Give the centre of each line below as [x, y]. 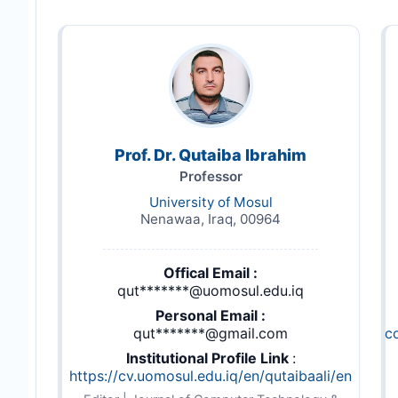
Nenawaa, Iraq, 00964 [211, 219]
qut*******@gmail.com [211, 333]
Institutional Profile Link [209, 358]
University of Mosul [211, 202]
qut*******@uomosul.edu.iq [211, 290]
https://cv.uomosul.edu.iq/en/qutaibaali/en [211, 375]
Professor [211, 176]
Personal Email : [211, 315]
